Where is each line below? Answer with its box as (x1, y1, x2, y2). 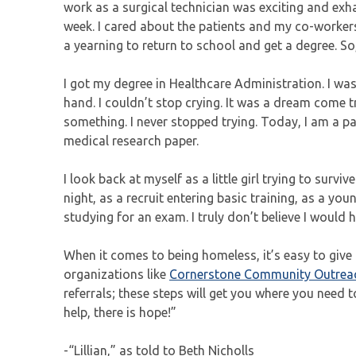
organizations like (64, 267, 169, 282)
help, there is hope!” (64, 305, 176, 320)
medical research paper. (64, 133, 199, 149)
